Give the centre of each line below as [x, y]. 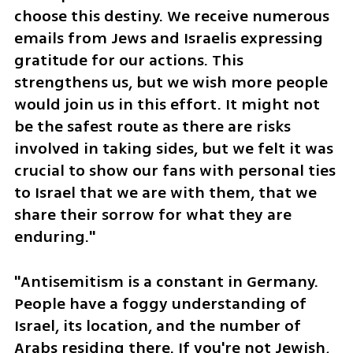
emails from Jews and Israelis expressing [168, 39]
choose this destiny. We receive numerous [171, 17]
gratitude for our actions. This [128, 61]
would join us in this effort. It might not [167, 105]
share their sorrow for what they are [152, 215]
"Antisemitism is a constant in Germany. [166, 281]
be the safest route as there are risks [152, 127]
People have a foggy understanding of [160, 303]
